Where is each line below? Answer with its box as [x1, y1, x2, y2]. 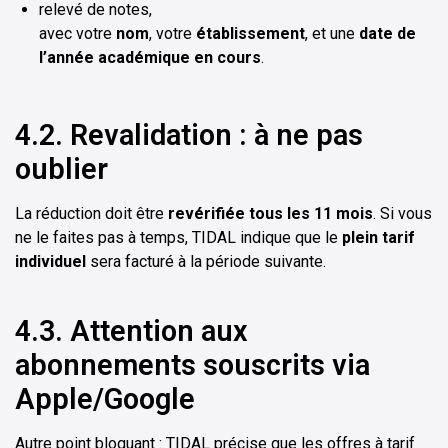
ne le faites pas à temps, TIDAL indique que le [15, 228, 342, 248]
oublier [15, 152, 108, 187]
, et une [305, 24, 359, 44]
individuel [15, 252, 86, 272]
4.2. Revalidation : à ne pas [15, 118, 363, 153]
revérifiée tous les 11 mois [168, 204, 373, 224]
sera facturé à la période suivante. [86, 252, 326, 272]
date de [359, 24, 416, 44]
